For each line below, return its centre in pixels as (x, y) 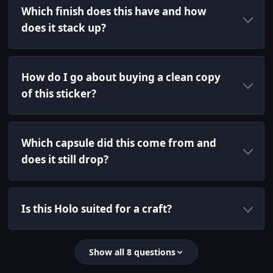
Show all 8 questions (132, 252)
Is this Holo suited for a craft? (97, 209)
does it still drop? (65, 160)
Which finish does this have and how (114, 12)
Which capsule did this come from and (119, 143)
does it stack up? (64, 28)
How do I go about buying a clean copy (121, 77)
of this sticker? (59, 94)
